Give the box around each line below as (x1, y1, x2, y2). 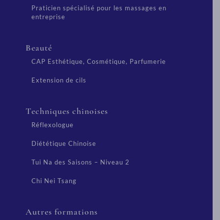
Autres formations (26, 206, 98, 217)
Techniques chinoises (26, 106, 108, 116)
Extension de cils (31, 76, 86, 84)
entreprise (31, 13, 65, 21)
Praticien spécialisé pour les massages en (31, 4, 166, 12)
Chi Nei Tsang (31, 177, 77, 185)
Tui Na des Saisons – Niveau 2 (31, 158, 130, 166)
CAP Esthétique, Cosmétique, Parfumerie (31, 57, 166, 65)
